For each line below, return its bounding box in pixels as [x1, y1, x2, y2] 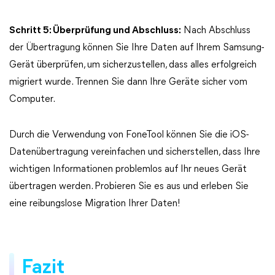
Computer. [9, 95, 55, 104]
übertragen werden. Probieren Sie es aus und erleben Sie [9, 182, 249, 192]
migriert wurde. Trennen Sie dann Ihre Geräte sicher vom [9, 77, 247, 87]
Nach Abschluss [181, 26, 250, 36]
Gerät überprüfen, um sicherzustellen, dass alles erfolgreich [9, 60, 257, 70]
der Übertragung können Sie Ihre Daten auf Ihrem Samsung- [9, 43, 264, 53]
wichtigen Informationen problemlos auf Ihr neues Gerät [9, 165, 247, 174]
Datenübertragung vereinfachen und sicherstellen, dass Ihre [9, 147, 260, 157]
